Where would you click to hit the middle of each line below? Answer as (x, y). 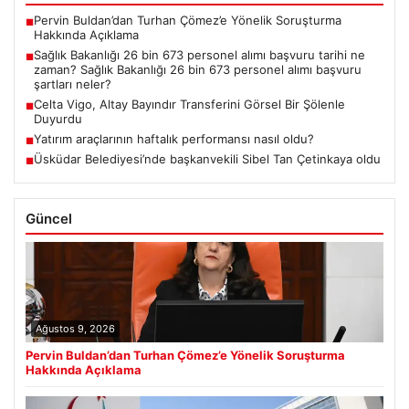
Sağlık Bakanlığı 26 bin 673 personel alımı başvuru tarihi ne (199, 54)
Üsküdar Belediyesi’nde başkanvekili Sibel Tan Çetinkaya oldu (207, 158)
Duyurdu (58, 118)
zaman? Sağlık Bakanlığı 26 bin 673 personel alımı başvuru (198, 69)
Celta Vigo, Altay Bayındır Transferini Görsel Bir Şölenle (189, 104)
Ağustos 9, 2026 (75, 328)
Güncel (49, 218)
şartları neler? (73, 84)
